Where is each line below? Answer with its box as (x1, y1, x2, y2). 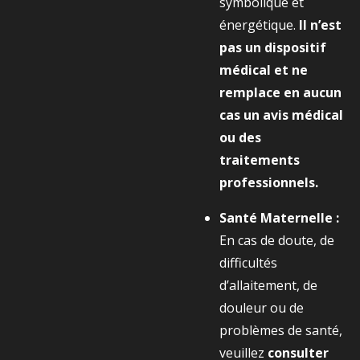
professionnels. (219, 174, 318, 191)
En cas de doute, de (219, 231, 334, 249)
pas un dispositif (219, 39, 326, 56)
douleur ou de (219, 299, 304, 317)
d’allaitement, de (219, 276, 317, 294)
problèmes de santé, (219, 321, 342, 339)
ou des (219, 129, 261, 146)
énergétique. (219, 16, 299, 34)
